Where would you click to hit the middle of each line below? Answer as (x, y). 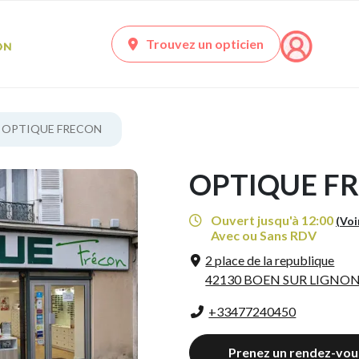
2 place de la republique (270, 260)
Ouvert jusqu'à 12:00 (271, 220)
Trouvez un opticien (205, 44)
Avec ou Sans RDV (264, 236)
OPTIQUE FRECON (52, 129)
